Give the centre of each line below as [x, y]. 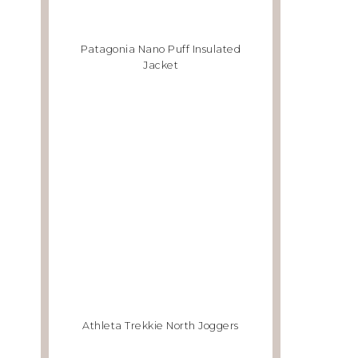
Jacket [161, 66]
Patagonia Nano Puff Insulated [161, 50]
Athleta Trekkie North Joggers [161, 325]
